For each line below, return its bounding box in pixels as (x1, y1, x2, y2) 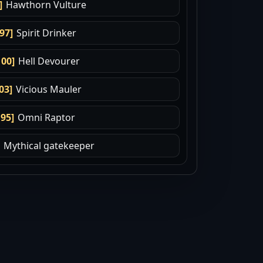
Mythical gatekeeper (3, 139, 95, 152)
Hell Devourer (18, 55, 80, 68)
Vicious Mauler (16, 83, 82, 96)
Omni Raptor (17, 111, 75, 124)
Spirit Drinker (16, 26, 76, 39)
